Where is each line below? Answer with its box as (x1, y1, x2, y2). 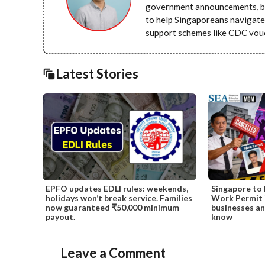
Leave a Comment (60, 244, 166, 261)
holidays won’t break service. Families (46, 192, 192, 203)
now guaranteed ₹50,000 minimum (46, 202, 179, 212)
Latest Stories (56, 66, 138, 82)
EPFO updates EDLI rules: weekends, (46, 183, 188, 193)
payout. (46, 211, 75, 222)
